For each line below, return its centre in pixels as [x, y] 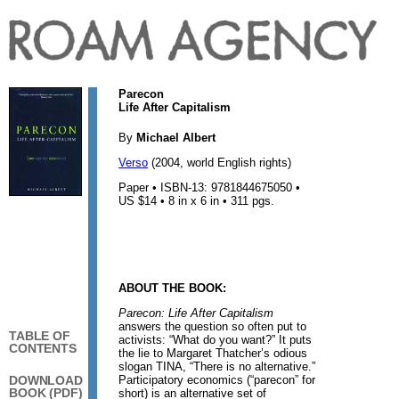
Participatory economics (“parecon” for [217, 379]
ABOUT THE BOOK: [173, 288]
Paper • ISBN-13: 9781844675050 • [210, 188]
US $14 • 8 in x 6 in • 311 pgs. [197, 201]
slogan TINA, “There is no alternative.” [217, 366]
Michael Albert [176, 138]
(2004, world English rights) [220, 163]
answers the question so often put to [213, 326]
